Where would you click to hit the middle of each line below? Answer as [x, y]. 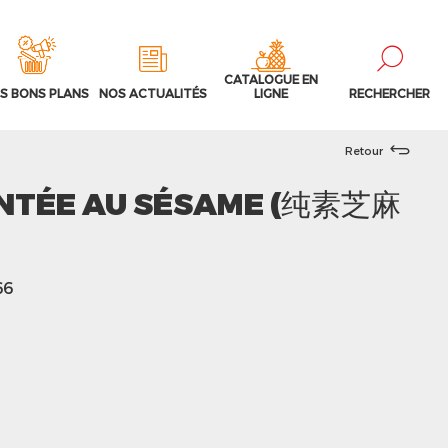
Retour [364, 150]
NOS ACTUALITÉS [153, 93]
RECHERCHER [389, 93]
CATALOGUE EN [271, 79]
